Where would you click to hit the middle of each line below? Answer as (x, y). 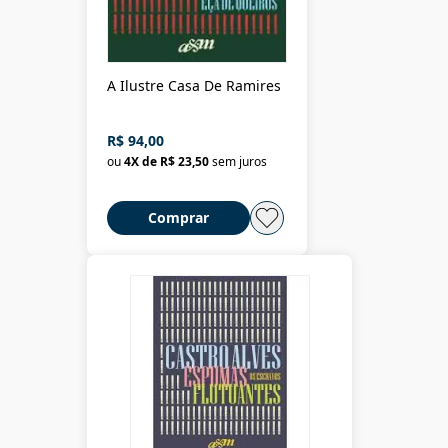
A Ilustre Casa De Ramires (194, 85)
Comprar (178, 217)
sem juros (239, 161)
